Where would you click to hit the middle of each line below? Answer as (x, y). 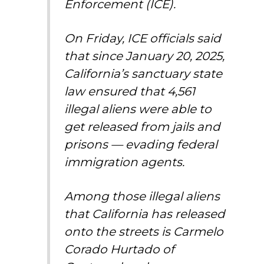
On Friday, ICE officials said (143, 39)
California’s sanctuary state (143, 74)
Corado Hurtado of (120, 250)
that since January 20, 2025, (145, 56)
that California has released (145, 214)
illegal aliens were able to (138, 109)
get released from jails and (143, 127)
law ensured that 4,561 (130, 92)
